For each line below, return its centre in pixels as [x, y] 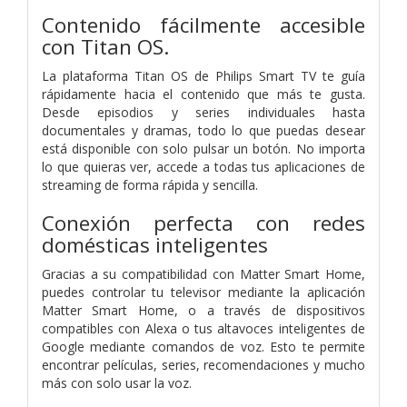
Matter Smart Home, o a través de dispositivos [203, 310]
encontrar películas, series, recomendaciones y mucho [203, 364]
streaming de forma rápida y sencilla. [150, 184]
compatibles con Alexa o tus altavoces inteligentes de [203, 328]
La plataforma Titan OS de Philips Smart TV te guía [203, 75]
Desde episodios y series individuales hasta [203, 112]
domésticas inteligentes [155, 244]
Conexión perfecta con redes [203, 223]
